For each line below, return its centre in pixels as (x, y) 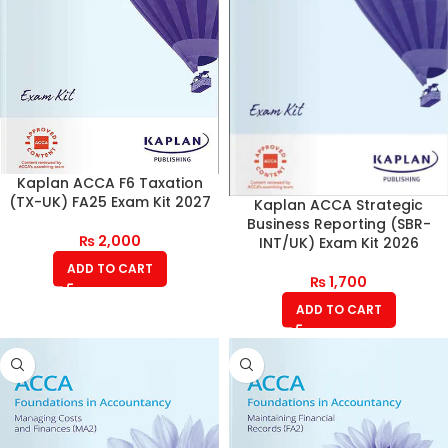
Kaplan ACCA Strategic (338, 204)
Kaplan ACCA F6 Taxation (109, 182)
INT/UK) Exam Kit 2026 (338, 242)
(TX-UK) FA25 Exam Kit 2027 (109, 201)
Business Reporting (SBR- (338, 223)
